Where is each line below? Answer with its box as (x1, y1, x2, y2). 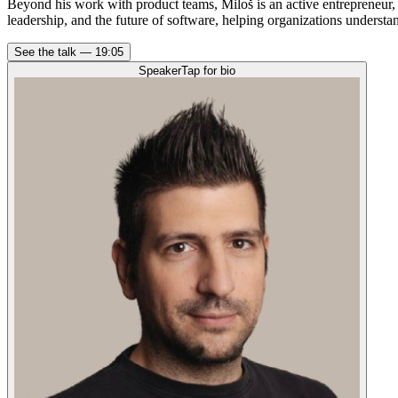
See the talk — (14, 44, 95, 59)
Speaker (139, 63, 181, 77)
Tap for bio (181, 63, 235, 77)
